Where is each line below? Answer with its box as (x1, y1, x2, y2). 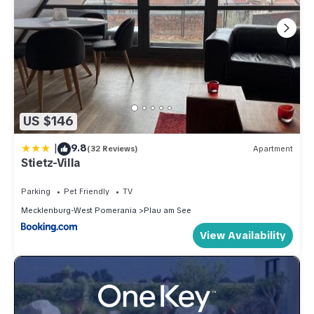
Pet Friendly (64, 186, 109, 196)
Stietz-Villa (21, 155, 82, 170)
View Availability (200, 228, 286, 243)
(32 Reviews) (87, 144, 138, 154)
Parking (21, 186, 50, 196)
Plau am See (144, 205, 191, 215)
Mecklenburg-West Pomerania (21, 205, 137, 215)
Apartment (253, 144, 293, 154)
